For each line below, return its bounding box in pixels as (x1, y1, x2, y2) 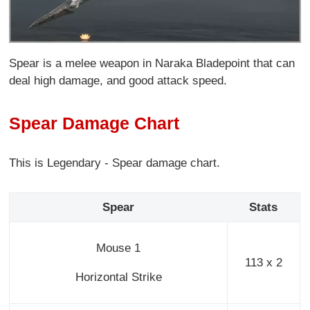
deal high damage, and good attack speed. (9, 74, 231, 88)
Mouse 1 (96, 241, 141, 255)
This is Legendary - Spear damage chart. (9, 156, 221, 170)
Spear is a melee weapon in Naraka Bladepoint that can (9, 57, 295, 71)
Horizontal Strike (75, 270, 162, 284)
